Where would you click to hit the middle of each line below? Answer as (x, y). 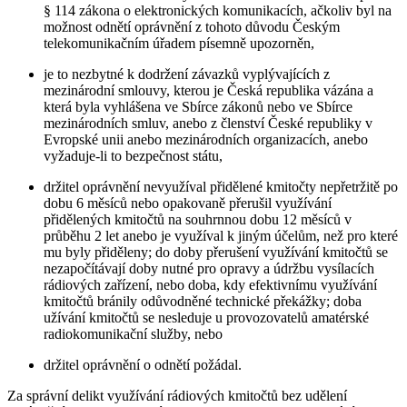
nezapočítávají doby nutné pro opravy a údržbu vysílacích (209, 268)
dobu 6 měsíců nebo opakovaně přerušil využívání (188, 203)
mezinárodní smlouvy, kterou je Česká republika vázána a (208, 90)
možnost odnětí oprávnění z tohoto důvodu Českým (192, 26)
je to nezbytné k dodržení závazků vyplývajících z (187, 74)
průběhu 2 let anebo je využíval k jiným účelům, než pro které (221, 235)
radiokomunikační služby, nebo (133, 333)
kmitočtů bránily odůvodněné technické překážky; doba (203, 301)
